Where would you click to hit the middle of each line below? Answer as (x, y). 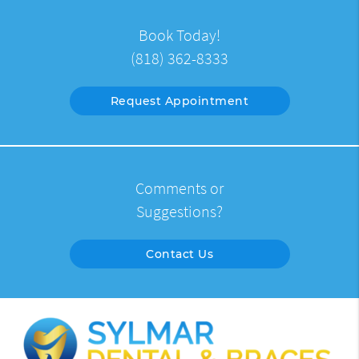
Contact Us (179, 254)
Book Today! (179, 35)
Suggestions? (179, 211)
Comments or (179, 188)
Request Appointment (179, 101)
